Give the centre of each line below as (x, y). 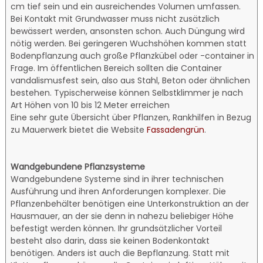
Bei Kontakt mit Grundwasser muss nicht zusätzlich (115, 18)
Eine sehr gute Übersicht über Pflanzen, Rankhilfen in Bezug (131, 117)
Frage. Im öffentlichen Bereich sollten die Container (117, 68)
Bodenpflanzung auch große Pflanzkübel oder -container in (133, 55)
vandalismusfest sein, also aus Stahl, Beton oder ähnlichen (131, 80)
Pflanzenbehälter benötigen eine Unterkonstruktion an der (130, 203)
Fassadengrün (176, 129)
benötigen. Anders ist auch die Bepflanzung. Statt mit (120, 253)
